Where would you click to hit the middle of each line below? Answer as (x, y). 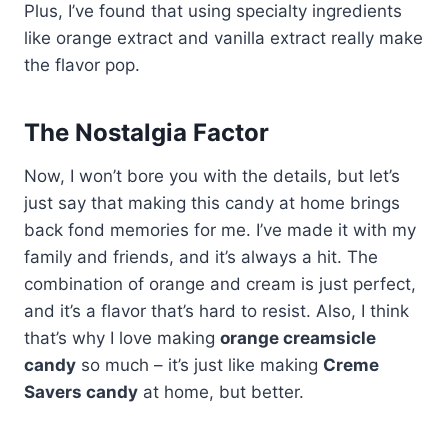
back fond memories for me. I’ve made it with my (220, 229)
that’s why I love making (122, 337)
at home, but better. (221, 391)
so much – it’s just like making (199, 364)
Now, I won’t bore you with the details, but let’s (212, 175)
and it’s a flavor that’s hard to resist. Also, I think (216, 310)
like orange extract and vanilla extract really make (223, 37)
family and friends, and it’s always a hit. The (201, 256)
